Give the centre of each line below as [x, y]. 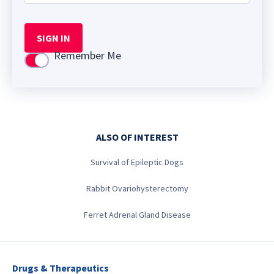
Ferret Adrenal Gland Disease [137, 215]
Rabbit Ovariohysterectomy [137, 188]
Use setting [52, 62]
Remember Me [87, 56]
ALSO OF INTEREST [137, 137]
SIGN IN [54, 38]
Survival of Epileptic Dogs [137, 162]
